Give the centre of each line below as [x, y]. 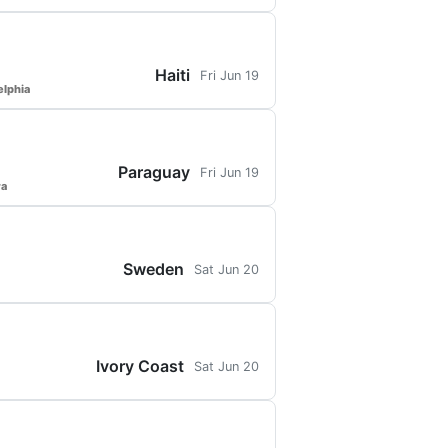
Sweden [153, 269]
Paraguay [154, 172]
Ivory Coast [140, 366]
